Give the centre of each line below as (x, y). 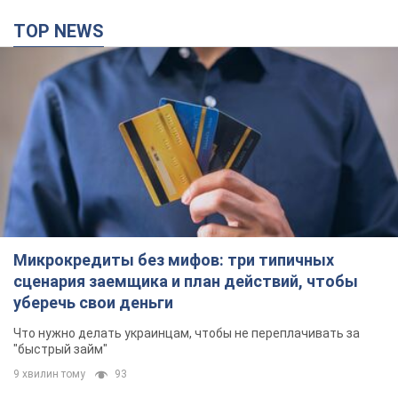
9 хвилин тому (49, 374)
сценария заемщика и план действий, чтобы (186, 282)
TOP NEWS (65, 32)
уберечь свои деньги (93, 303)
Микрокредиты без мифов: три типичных (174, 260)
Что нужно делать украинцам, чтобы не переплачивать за (187, 334)
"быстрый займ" (60, 350)
